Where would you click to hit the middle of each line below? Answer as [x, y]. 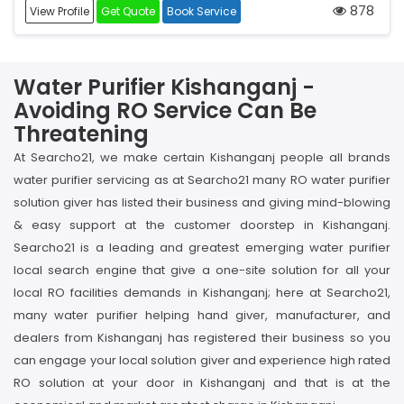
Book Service [202, 11]
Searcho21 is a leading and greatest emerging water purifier [202, 248]
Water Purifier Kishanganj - [164, 87]
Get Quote [128, 11]
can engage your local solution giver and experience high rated [202, 360]
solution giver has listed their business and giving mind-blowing [202, 202]
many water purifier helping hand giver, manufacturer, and [202, 315]
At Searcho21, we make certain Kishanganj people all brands [202, 157]
